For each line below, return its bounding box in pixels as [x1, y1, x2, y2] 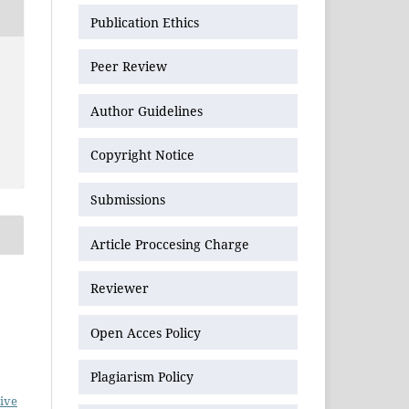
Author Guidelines [90, 101, 203, 120]
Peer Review [90, 58, 167, 76]
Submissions [90, 190, 169, 208]
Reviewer [90, 279, 149, 298]
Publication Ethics [90, 13, 199, 31]
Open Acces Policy [90, 323, 201, 341]
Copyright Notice [90, 146, 194, 164]
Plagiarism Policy [90, 368, 194, 386]
